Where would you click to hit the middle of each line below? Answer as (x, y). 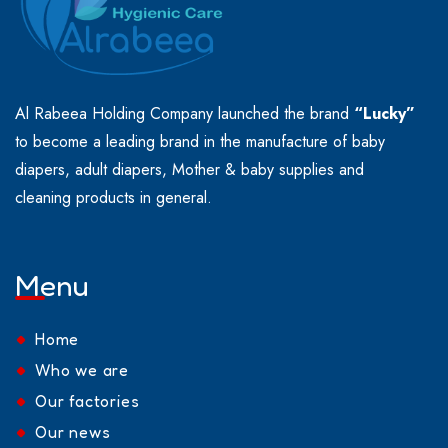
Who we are (82, 370)
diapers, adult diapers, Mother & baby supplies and (189, 170)
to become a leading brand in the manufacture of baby (200, 142)
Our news (73, 432)
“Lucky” (384, 114)
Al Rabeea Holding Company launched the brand (184, 114)
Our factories (87, 401)
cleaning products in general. (113, 198)
